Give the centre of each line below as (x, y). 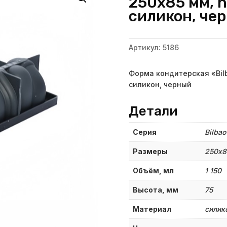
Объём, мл (153, 170)
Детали (153, 111)
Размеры (150, 151)
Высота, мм (155, 190)
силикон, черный (160, 85)
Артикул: (145, 47)
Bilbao (215, 132)
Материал (152, 209)
